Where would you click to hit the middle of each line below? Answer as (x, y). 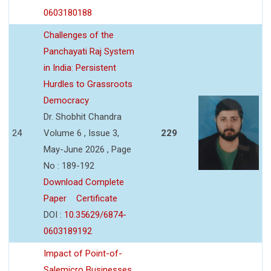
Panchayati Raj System (89, 51)
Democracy (66, 100)
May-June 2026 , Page (87, 149)
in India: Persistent (80, 67)
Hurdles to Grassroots (88, 84)
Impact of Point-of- (83, 253)
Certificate (97, 198)
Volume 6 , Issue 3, (81, 133)
